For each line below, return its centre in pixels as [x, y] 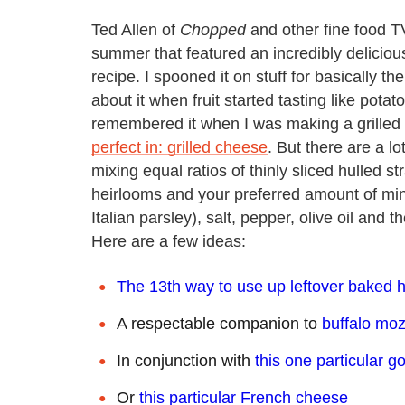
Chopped [213, 29]
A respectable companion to [219, 323]
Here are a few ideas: [169, 241]
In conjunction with [186, 360]
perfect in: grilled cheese [179, 147]
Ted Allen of [136, 29]
